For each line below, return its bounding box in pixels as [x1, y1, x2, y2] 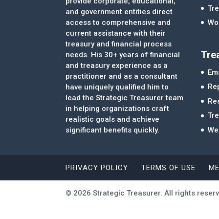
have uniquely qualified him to [66, 82, 169, 91]
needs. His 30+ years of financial [66, 50, 180, 59]
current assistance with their [66, 28, 166, 38]
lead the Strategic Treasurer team [66, 93, 184, 102]
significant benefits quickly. [66, 125, 160, 134]
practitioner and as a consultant [66, 71, 178, 81]
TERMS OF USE [141, 163, 196, 172]
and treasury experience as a [66, 61, 168, 70]
